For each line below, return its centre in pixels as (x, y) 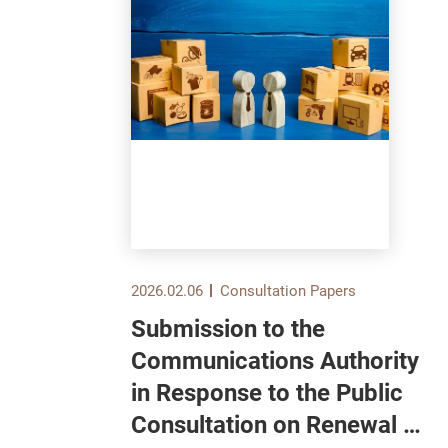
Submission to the (228, 328)
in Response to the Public (267, 392)
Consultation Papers (287, 290)
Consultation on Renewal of (278, 424)
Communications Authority (275, 360)
